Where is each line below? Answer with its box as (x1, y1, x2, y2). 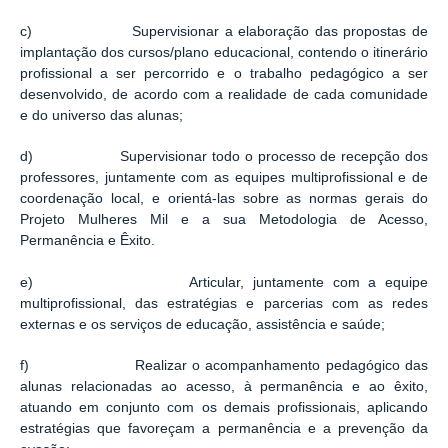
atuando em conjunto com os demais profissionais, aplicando (20, 400, 428, 416)
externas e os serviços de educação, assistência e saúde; (20, 316, 385, 332)
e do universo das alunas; (20, 107, 183, 123)
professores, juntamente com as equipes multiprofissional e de (20, 170, 428, 186)
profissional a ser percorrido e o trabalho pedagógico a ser (20, 65, 428, 81)
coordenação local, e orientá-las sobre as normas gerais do (20, 191, 428, 207)
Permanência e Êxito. (20, 233, 155, 249)
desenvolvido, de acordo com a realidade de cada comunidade (20, 86, 428, 102)
